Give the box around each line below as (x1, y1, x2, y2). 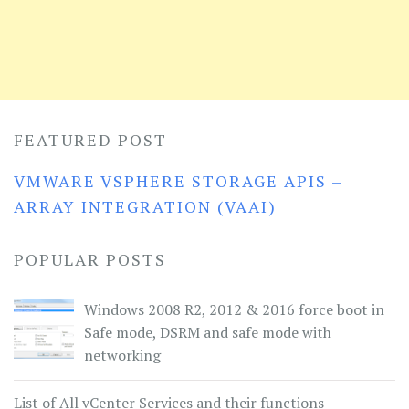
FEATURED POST (14, 128, 167, 151)
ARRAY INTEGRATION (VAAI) (14, 194, 277, 217)
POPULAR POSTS (14, 247, 166, 270)
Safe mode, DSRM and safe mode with (84, 322, 331, 342)
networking (84, 345, 161, 365)
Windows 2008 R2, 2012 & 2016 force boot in (84, 299, 384, 320)
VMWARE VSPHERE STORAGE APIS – (14, 169, 342, 192)
